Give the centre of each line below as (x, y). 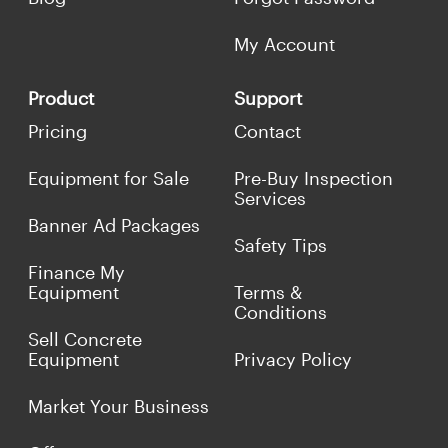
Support (268, 97)
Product (61, 97)
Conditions (280, 312)
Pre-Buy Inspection (313, 178)
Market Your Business (118, 406)
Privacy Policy (293, 359)
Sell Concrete (85, 339)
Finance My (76, 272)
